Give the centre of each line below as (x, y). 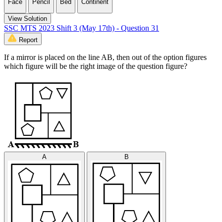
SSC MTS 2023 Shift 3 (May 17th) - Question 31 (82, 28)
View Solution (28, 18)
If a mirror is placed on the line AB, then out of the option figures (105, 57)
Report (28, 40)
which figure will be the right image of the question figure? (96, 66)
